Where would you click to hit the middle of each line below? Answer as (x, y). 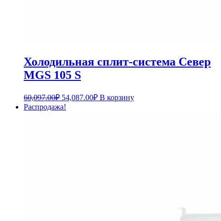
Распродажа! (45, 107)
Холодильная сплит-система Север (117, 62)
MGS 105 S (52, 75)
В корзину (117, 98)
